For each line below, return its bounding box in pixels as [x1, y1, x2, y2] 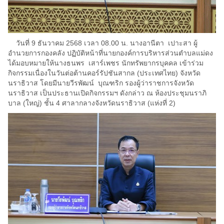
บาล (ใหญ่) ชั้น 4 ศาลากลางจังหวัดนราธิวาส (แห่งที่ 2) [8, 98, 175, 107]
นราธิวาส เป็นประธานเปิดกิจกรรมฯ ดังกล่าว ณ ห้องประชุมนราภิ [8, 88, 206, 97]
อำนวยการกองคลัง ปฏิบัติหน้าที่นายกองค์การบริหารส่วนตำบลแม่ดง [8, 48, 213, 57]
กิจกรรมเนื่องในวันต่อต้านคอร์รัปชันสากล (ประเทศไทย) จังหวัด [8, 68, 200, 77]
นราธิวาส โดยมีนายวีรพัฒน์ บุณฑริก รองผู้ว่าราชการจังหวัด [8, 78, 194, 87]
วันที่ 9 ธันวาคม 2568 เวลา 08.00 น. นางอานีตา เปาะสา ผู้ [8, 38, 197, 47]
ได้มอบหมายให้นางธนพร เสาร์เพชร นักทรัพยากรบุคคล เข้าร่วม [8, 58, 203, 67]
